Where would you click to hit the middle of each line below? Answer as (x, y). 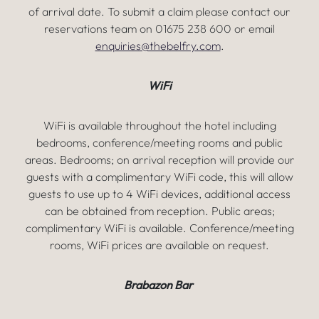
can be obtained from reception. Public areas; (159, 211)
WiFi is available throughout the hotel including (159, 125)
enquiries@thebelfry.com (158, 46)
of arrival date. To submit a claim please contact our (159, 11)
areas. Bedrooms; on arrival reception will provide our (159, 159)
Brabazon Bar (159, 285)
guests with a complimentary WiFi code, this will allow (159, 177)
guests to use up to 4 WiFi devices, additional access (159, 194)
